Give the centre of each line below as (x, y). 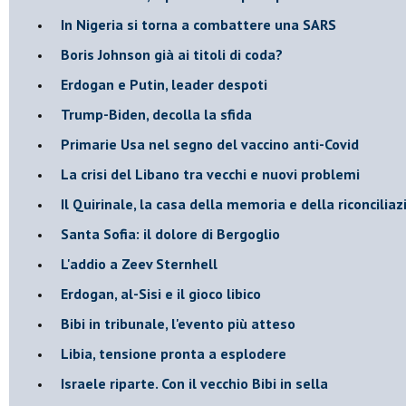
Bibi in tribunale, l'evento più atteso (178, 323)
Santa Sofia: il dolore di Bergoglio (170, 233)
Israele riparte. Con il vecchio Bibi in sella (194, 383)
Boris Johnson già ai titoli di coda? (172, 54)
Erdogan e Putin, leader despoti (164, 84)
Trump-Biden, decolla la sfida (156, 114)
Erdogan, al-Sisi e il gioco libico (161, 293)
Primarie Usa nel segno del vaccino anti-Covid (210, 144)
